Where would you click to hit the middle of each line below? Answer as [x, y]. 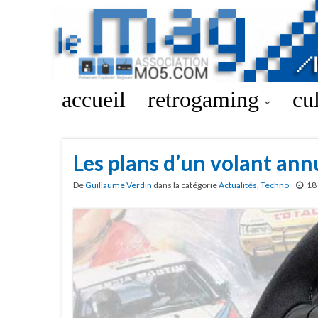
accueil [94, 99]
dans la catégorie [185, 185]
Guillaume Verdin [119, 185]
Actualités [238, 185]
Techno [275, 185]
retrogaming [206, 99]
